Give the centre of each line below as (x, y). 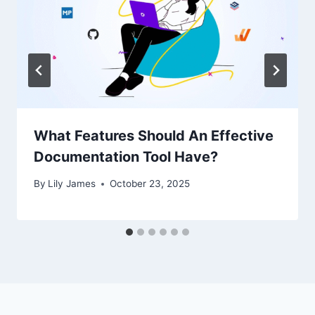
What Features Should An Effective (154, 135)
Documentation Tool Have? (126, 156)
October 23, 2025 (150, 184)
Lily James (72, 184)
